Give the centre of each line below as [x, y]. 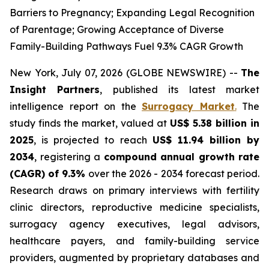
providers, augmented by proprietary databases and [134, 258]
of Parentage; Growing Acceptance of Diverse [117, 29]
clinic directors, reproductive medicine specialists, [134, 207]
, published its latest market [180, 89]
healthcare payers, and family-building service [134, 241]
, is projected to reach [93, 140]
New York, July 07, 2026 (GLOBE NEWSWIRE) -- [125, 73]
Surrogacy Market [188, 106]
